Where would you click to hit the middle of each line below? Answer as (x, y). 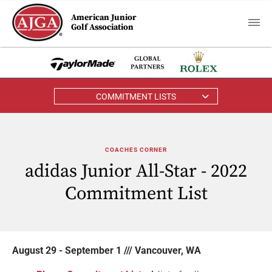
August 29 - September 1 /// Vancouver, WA (107, 250)
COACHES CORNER (136, 150)
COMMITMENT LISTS (136, 96)
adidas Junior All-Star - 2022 (136, 171)
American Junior (104, 18)
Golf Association (103, 27)
